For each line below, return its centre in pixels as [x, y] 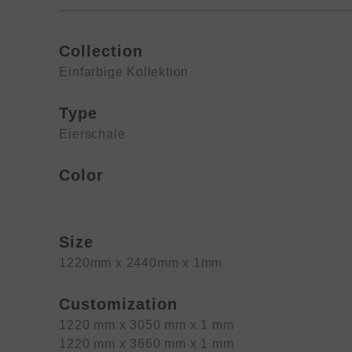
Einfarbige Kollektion [124, 72]
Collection [101, 51]
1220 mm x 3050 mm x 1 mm [147, 325]
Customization [119, 304]
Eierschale [92, 134]
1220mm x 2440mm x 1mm [141, 263]
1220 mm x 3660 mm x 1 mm [147, 344]
